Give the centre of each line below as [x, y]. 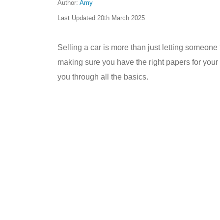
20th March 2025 [121, 18]
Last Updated [77, 18]
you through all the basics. [103, 77]
